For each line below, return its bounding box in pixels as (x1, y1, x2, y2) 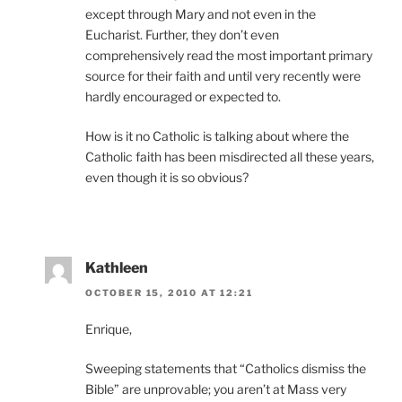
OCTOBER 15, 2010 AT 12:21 (85, 287, 253, 299)
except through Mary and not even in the (85, 5, 316, 22)
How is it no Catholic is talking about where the (85, 127, 349, 144)
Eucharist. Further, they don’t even (85, 26, 279, 42)
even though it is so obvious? (85, 169, 249, 185)
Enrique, (85, 321, 132, 337)
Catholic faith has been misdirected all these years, (85, 148, 374, 164)
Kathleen (85, 258, 148, 276)
